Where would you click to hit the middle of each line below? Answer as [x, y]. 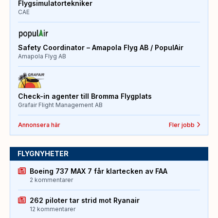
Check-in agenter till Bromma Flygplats [85, 96]
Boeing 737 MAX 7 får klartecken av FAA [99, 171]
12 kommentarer [53, 209]
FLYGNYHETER [43, 153]
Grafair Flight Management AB [60, 105]
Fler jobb [182, 125]
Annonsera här [39, 125]
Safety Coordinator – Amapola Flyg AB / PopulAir [101, 47]
